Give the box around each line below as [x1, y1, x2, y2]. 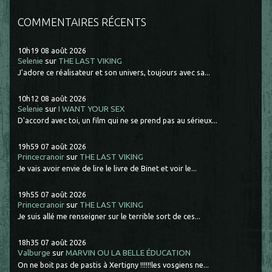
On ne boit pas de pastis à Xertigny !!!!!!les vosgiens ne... [18, 260, 209, 269]
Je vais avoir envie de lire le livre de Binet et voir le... [18, 164, 197, 173]
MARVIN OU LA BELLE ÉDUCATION [66, 248, 191, 258]
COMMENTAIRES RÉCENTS [18, 15, 147, 28]
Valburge [18, 248, 51, 258]
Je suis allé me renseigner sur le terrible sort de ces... [18, 212, 201, 221]
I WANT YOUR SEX [58, 104, 125, 114]
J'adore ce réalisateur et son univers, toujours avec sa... [18, 68, 211, 77]
